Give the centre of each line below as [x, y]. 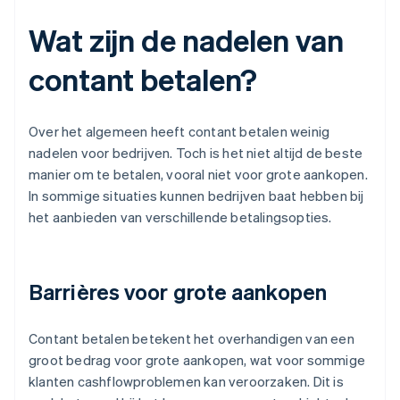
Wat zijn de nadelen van [186, 40]
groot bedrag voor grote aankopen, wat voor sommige [197, 360]
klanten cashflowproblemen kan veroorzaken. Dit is [186, 382]
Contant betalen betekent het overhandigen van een [192, 339]
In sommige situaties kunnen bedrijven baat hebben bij [196, 196]
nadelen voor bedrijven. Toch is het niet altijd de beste [196, 153]
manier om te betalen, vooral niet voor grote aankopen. [198, 175]
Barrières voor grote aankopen [178, 292]
